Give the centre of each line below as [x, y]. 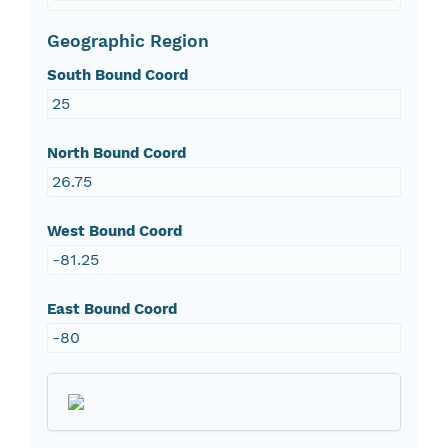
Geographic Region [127, 41]
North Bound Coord [116, 153]
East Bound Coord [111, 309]
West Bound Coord [114, 231]
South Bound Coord [117, 75]
